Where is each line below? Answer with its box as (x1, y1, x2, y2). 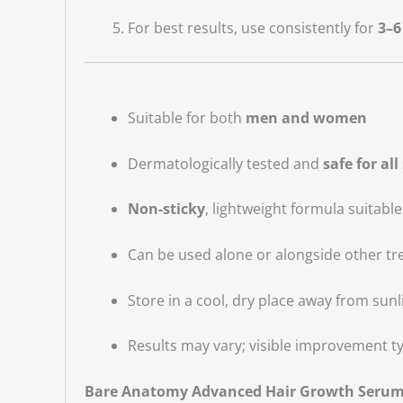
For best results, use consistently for (127, 17, 378, 38)
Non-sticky (127, 199, 205, 219)
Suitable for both (127, 108, 246, 129)
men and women (245, 108, 367, 129)
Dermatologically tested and (127, 153, 323, 174)
